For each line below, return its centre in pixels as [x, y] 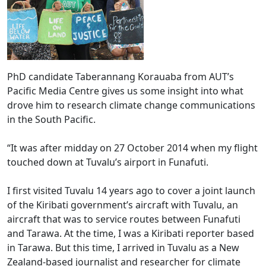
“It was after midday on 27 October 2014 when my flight [132, 148]
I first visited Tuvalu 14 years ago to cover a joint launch [131, 191]
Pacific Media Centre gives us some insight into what [125, 91]
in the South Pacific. [51, 119]
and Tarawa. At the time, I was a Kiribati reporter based [131, 233]
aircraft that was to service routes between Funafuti [124, 219]
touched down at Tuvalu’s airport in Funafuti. [110, 162]
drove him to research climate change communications [131, 105]
